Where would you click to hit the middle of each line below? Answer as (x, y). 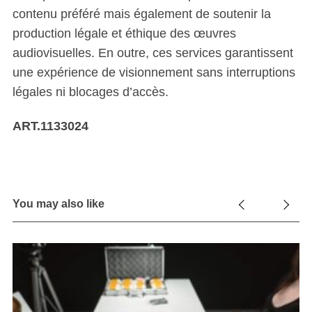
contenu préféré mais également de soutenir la (141, 14)
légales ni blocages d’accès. (90, 92)
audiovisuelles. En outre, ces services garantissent (153, 53)
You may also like (58, 204)
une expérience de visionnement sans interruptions (154, 72)
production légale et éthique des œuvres (124, 33)
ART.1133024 (50, 126)
